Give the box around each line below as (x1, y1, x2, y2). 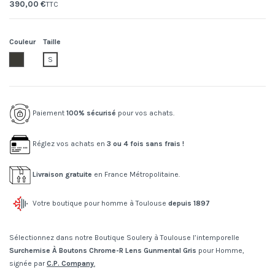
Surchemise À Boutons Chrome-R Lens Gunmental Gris (9, 246, 196, 255)
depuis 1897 (168, 199, 210, 208)
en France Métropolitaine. (92, 170, 180, 179)
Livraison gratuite (33, 170, 92, 179)
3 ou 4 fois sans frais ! (107, 139, 184, 149)
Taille (43, 37, 61, 47)
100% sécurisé (66, 109, 116, 118)
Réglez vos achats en (31, 139, 107, 149)
